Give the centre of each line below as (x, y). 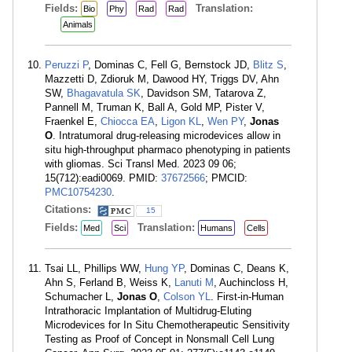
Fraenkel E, (73, 121)
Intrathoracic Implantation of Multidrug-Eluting (148, 311)
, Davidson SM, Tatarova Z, (203, 93)
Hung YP (164, 268)
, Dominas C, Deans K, (236, 268)
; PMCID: (226, 178)
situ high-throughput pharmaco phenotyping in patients (168, 150)
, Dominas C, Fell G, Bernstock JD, (170, 65)
